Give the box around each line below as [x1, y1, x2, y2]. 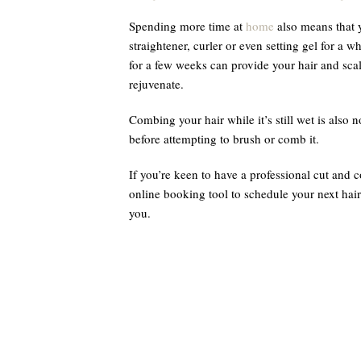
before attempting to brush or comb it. [128, 131, 319, 147]
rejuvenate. [128, 76, 184, 93]
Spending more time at [128, 18, 246, 35]
